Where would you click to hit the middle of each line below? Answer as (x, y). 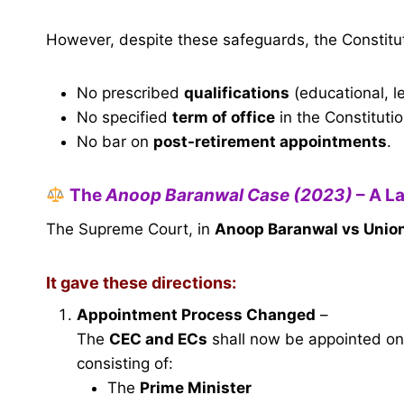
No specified (124, 118)
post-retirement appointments (270, 142)
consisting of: (125, 363)
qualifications (237, 93)
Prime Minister (196, 387)
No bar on (115, 142)
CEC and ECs (158, 339)
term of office (224, 118)
